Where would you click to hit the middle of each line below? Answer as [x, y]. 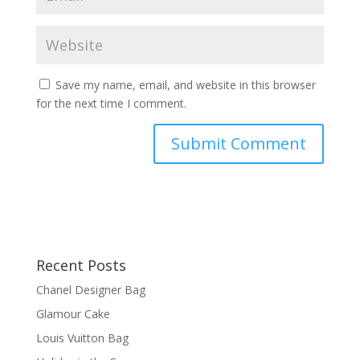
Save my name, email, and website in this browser [185, 84]
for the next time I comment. [111, 103]
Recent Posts [81, 265]
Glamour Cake [73, 313]
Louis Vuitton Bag [82, 337]
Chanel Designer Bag [90, 289]
